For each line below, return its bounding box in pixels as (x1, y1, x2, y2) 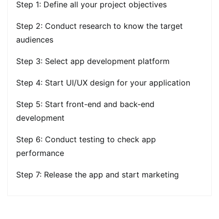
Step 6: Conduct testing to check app (16, 134, 156, 145)
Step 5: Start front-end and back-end (16, 99, 154, 109)
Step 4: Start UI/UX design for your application (16, 78, 190, 88)
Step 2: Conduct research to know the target (16, 21, 183, 31)
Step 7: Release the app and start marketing (16, 170, 179, 180)
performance (16, 148, 64, 158)
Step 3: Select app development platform (16, 56, 170, 66)
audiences (16, 35, 53, 45)
